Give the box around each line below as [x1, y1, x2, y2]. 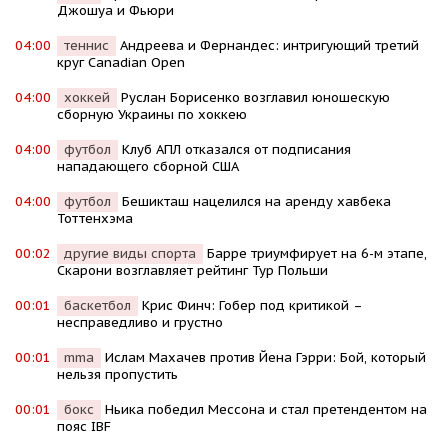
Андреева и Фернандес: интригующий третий [120, 37, 419, 55]
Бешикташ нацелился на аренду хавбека [122, 193, 391, 211]
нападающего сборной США [57, 158, 239, 176]
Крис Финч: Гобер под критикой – [142, 297, 362, 315]
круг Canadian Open [57, 54, 185, 72]
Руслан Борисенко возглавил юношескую [121, 89, 390, 107]
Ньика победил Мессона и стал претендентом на [105, 401, 427, 419]
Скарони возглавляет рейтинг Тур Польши [57, 262, 328, 280]
